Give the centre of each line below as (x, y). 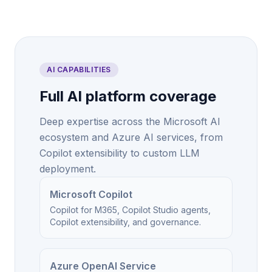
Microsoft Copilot (91, 194)
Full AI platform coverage (128, 96)
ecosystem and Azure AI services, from (131, 137)
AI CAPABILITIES (79, 70)
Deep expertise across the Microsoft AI (130, 121)
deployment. (68, 169)
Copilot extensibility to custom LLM (120, 153)
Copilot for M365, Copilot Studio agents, (130, 210)
